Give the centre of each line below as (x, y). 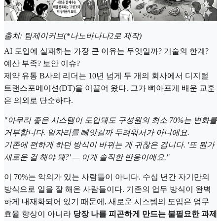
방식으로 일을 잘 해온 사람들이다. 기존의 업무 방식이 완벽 (108, 189)
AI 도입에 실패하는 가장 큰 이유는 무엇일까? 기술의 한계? (106, 51)
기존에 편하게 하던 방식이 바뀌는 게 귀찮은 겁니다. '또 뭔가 (109, 145)
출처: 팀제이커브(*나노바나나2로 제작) (73, 36)
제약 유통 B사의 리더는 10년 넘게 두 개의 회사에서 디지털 (106, 76)
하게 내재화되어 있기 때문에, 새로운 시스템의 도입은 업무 (107, 202)
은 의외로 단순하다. (38, 101)
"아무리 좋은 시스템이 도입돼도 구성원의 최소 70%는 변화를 (110, 120)
